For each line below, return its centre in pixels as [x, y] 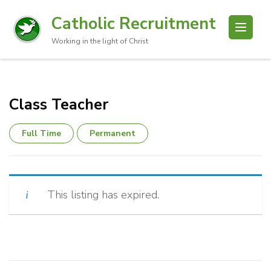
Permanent [113, 133]
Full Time [41, 133]
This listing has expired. [103, 195]
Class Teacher [59, 105]
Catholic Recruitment [134, 24]
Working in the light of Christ [100, 41]
